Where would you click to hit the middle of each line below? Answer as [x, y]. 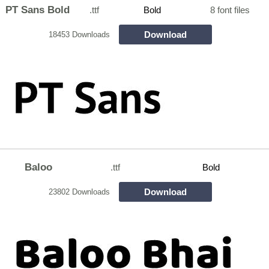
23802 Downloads [79, 192]
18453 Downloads [79, 34]
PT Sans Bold [38, 10]
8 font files [230, 10]
